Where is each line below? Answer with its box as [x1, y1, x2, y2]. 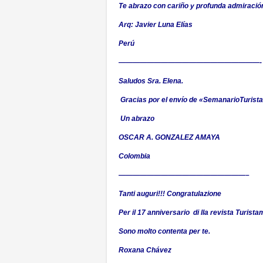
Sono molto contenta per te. [119, 227, 210, 235]
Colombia [119, 152, 150, 160]
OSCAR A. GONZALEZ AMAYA [119, 133, 220, 141]
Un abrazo [119, 114, 154, 123]
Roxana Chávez [119, 246, 171, 254]
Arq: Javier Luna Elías [119, 21, 193, 29]
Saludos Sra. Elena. [119, 77, 183, 85]
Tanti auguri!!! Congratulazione [119, 190, 221, 198]
